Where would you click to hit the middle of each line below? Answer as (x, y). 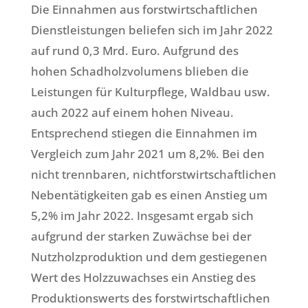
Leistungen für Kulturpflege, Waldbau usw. (150, 92)
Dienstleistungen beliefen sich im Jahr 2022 (152, 30)
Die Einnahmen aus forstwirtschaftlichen (144, 10)
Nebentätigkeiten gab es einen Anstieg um (149, 195)
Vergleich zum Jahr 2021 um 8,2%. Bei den (147, 154)
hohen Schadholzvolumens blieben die (140, 71)
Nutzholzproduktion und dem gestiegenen (149, 257)
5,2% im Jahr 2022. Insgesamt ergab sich (142, 216)
